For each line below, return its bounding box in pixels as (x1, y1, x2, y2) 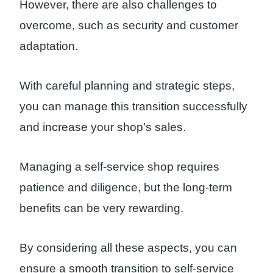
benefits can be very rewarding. (19, 201, 183, 214)
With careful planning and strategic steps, (19, 79, 235, 93)
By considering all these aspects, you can (19, 241, 237, 254)
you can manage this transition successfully (19, 100, 247, 113)
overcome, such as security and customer (19, 19, 238, 32)
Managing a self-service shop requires (19, 160, 219, 173)
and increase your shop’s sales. (19, 121, 186, 134)
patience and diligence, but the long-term (19, 180, 232, 194)
